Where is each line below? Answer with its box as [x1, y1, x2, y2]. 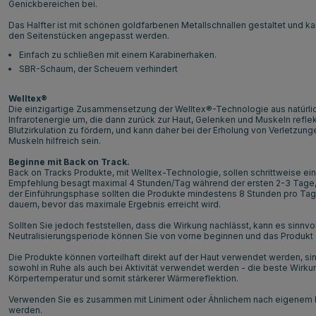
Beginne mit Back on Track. [8, 156, 130, 167]
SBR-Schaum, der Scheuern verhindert [19, 63, 178, 74]
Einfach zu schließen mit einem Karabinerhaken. [19, 49, 217, 60]
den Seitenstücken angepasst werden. [8, 30, 169, 41]
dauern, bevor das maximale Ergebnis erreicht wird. [8, 198, 221, 209]
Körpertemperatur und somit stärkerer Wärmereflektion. [8, 272, 238, 284]
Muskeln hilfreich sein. [8, 135, 101, 146]
